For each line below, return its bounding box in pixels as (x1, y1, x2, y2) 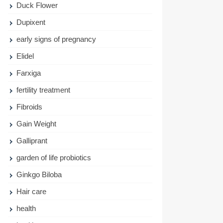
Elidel (16, 52, 34, 60)
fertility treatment (16, 86, 71, 94)
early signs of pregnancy (16, 35, 97, 43)
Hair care (16, 187, 47, 196)
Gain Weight (16, 119, 57, 128)
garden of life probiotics (16, 153, 92, 162)
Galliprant (16, 136, 48, 145)
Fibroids (16, 103, 43, 111)
